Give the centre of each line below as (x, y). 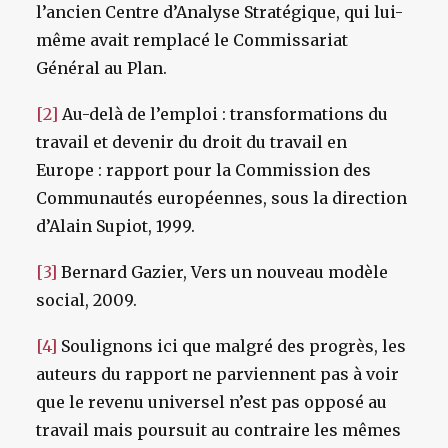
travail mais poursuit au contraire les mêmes (218, 430)
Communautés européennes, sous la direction (221, 198)
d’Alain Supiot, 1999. (115, 226)
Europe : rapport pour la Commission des (203, 170)
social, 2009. (86, 300)
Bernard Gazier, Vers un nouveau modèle (222, 272)
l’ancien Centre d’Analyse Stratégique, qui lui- (219, 12)
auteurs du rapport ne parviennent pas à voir (217, 374)
